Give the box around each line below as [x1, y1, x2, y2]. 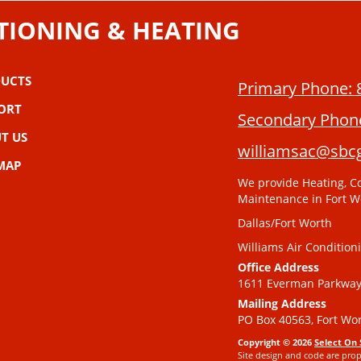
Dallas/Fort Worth [238, 215, 332, 231]
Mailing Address [238, 296, 326, 312]
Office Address [238, 259, 319, 276]
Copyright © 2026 [238, 336, 314, 349]
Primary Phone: [238, 77, 352, 100]
